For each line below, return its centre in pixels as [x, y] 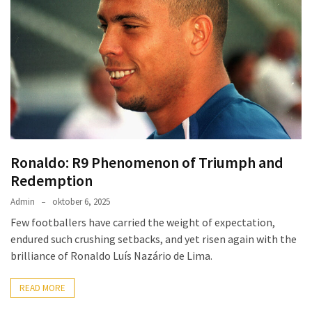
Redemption [52, 181]
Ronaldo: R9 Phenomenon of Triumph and [147, 163]
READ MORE [42, 288]
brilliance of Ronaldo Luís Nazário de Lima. [111, 256]
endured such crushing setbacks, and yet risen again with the [154, 239]
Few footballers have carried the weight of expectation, [143, 223]
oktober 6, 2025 [81, 202]
